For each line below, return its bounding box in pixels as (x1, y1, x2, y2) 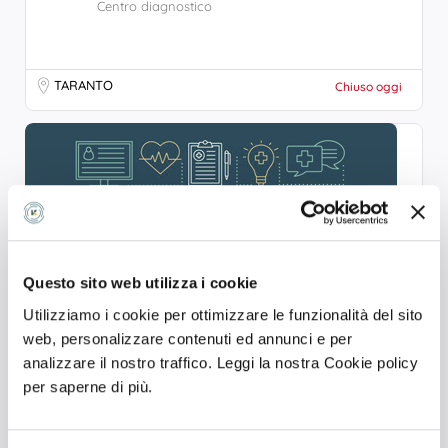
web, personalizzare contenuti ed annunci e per (23, 329, 352, 347)
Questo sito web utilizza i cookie (23, 274, 258, 292)
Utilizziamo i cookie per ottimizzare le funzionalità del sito (23, 305, 423, 323)
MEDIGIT (39, 379, 101, 399)
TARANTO (54, 77, 113, 93)
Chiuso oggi (335, 79, 402, 94)
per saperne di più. (23, 377, 153, 395)
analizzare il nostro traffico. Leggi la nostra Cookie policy (23, 353, 418, 371)
